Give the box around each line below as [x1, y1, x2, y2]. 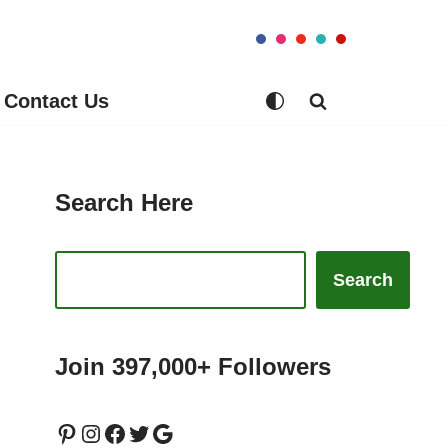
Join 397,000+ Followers [55, 353, 331, 381]
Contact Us [3, 90, 109, 113]
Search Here [55, 189, 193, 217]
